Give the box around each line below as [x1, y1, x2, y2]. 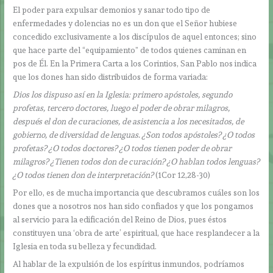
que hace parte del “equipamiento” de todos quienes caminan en [13, 45, 247, 55]
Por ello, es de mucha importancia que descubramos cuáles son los [13, 188, 260, 198]
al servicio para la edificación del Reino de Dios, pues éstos [13, 214, 227, 225]
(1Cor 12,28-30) [154, 170, 211, 180]
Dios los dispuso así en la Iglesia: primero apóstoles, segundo [13, 90, 233, 100]
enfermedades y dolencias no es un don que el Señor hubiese [13, 18, 238, 29]
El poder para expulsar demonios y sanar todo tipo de [13, 5, 211, 15]
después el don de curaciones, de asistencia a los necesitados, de [13, 116, 244, 127]
